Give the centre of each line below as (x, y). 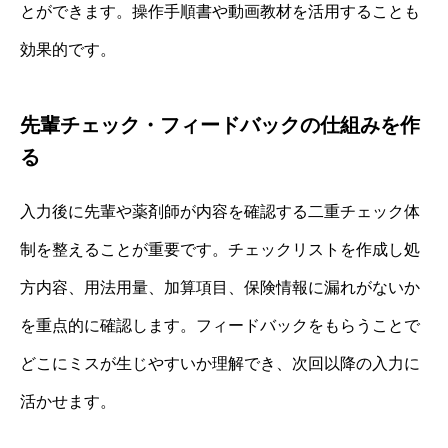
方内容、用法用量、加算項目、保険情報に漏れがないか (220, 287)
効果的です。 (68, 49)
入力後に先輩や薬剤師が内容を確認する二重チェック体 (220, 211)
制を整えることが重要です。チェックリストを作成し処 (220, 249)
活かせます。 (68, 401)
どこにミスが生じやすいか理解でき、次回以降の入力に (220, 363)
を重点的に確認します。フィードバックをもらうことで (220, 325)
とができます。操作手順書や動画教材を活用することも (220, 11)
